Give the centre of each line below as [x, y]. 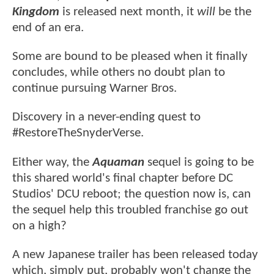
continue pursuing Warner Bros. [94, 89]
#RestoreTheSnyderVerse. [78, 133]
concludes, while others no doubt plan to [119, 73]
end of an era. [50, 28]
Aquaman [118, 162]
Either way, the [52, 162]
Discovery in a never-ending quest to [106, 117]
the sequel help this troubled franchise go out [130, 210]
